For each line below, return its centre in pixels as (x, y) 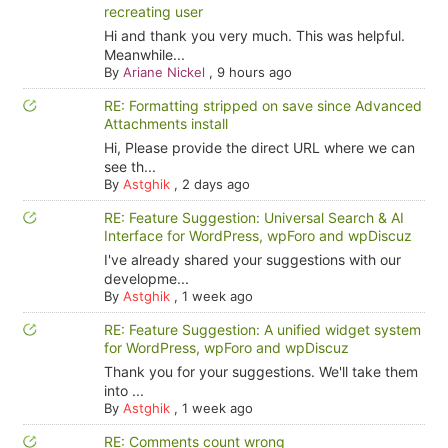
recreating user (153, 11)
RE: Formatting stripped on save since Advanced (262, 105)
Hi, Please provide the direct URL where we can (259, 147)
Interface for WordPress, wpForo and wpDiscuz (257, 235)
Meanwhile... (144, 54)
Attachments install (165, 123)
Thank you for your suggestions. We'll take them (260, 371)
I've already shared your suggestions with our (252, 259)
